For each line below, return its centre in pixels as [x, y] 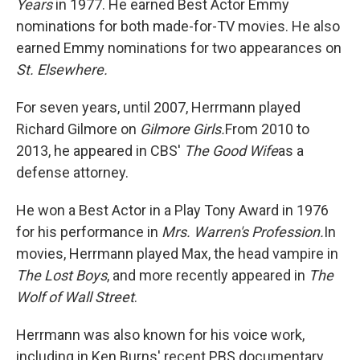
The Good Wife [231, 151]
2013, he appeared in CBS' [100, 151]
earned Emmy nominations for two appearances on [179, 48]
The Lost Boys [61, 276]
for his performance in [89, 232]
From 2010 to [267, 129]
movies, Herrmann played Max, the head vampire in [177, 254]
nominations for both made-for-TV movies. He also [178, 27]
